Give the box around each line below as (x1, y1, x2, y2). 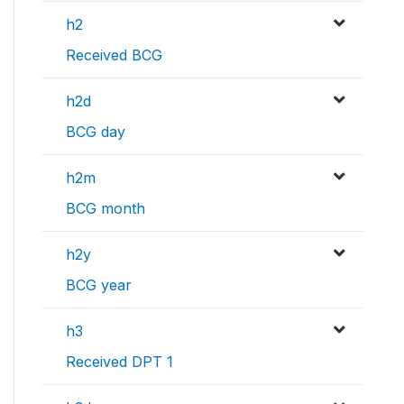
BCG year (66, 276, 132, 295)
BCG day (66, 123, 125, 142)
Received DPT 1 (66, 353, 173, 372)
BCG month (66, 199, 145, 218)
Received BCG (66, 46, 162, 65)
